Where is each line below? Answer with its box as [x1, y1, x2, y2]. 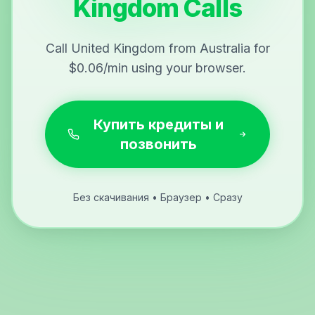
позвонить [120, 136, 197, 153]
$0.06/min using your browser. [69, 60, 246, 76]
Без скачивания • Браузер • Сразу [72, 191, 243, 204]
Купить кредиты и [93, 116, 224, 134]
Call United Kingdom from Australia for [45, 41, 270, 56]
